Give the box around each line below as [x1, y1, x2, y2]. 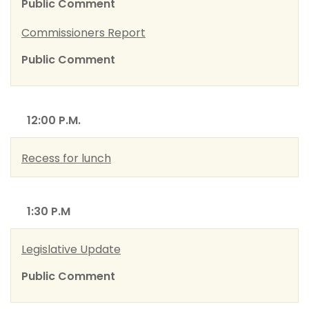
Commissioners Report [21, 25, 146, 41]
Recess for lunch [21, 150, 111, 166]
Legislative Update [21, 241, 121, 257]
